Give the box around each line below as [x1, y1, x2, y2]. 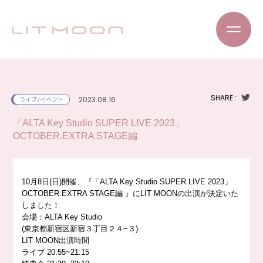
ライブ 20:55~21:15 [22, 248, 90, 257]
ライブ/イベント [19, 95, 64, 103]
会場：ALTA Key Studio [22, 213, 103, 221]
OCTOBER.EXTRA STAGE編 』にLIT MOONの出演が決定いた [22, 189, 239, 198]
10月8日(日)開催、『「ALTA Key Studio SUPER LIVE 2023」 [22, 177, 232, 186]
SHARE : [210, 93, 237, 103]
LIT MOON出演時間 [22, 236, 90, 245]
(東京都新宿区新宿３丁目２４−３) [22, 224, 139, 233]
